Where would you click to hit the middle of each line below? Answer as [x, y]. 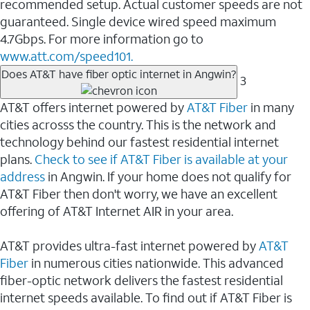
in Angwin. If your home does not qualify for [168, 177]
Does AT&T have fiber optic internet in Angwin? [119, 73]
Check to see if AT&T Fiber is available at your [161, 159]
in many [271, 108]
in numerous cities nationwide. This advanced [157, 263]
